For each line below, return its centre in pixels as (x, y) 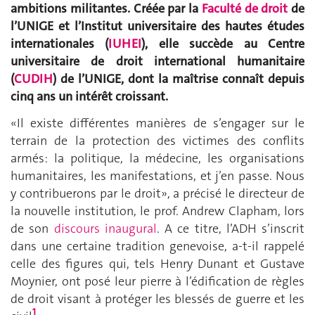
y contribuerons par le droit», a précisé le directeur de (157, 193)
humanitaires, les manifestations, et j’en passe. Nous (157, 175)
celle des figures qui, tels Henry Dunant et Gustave (157, 263)
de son (32, 228)
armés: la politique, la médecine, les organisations (157, 158)
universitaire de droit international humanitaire (157, 62)
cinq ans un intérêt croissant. (89, 97)
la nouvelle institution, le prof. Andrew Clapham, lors (157, 211)
